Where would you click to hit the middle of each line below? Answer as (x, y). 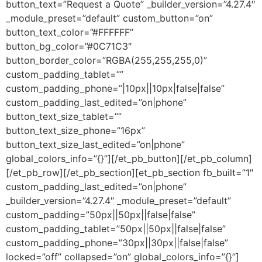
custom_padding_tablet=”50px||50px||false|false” (116, 228)
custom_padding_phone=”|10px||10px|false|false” (115, 88)
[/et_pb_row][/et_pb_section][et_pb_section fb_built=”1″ (130, 172)
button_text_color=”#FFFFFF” (70, 32)
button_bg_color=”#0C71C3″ (69, 46)
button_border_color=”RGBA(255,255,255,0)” (106, 60)
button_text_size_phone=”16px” (75, 130)
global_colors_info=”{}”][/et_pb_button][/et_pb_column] (129, 158)
